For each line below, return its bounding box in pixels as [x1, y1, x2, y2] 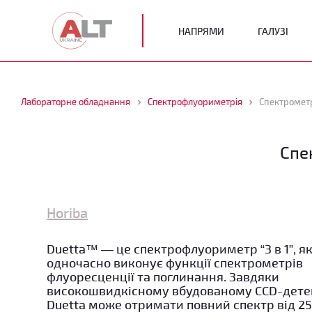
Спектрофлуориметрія [147, 96, 242, 108]
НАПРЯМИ [178, 25, 224, 37]
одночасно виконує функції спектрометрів [47, 254, 304, 270]
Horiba [47, 203, 88, 221]
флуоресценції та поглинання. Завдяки [47, 268, 280, 284]
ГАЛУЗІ [258, 25, 288, 37]
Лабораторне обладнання [21, 96, 131, 108]
